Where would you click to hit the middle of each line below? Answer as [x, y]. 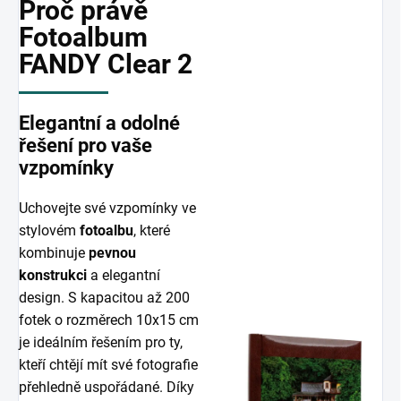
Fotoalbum [83, 37]
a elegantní [124, 275]
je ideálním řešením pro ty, [101, 342]
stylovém [49, 230]
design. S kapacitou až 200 [104, 298]
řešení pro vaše [85, 145]
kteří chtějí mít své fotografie [108, 365]
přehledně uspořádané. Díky [107, 387]
